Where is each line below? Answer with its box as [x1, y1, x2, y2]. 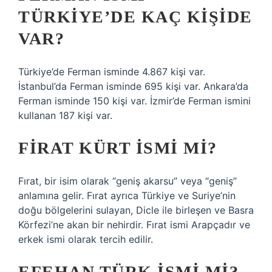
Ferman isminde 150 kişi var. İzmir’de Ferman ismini [18, 95, 251, 107]
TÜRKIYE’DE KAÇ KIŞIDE [18, 7, 253, 26]
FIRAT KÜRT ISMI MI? [18, 138, 217, 157]
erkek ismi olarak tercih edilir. [18, 233, 153, 245]
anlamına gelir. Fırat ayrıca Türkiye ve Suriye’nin [18, 189, 236, 202]
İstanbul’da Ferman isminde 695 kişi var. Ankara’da [18, 80, 248, 92]
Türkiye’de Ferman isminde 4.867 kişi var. [18, 66, 205, 78]
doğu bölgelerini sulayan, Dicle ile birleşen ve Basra [18, 204, 254, 216]
